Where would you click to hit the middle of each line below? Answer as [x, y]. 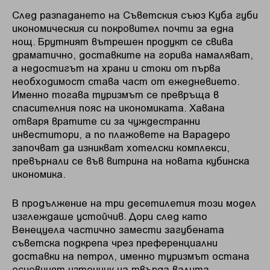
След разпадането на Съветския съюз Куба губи [135, 15]
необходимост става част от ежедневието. [126, 81]
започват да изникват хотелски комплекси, [121, 147]
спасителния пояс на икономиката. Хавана [118, 108]
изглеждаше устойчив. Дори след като [110, 215]
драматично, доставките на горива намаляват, [133, 55]
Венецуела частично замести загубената [118, 229]
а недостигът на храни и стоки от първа [116, 68]
